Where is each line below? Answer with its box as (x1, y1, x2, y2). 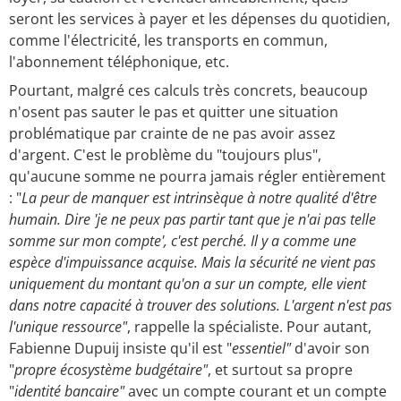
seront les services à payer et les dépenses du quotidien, (9, 9, 390, 30)
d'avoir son (294, 338, 370, 359)
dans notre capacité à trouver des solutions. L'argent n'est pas (9, 295, 392, 316)
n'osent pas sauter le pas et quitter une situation (9, 102, 338, 123)
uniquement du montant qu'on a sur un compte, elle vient (9, 274, 366, 294)
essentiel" (232, 338, 294, 359)
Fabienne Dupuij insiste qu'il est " (9, 338, 232, 359)
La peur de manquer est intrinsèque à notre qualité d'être (21, 188, 377, 209)
